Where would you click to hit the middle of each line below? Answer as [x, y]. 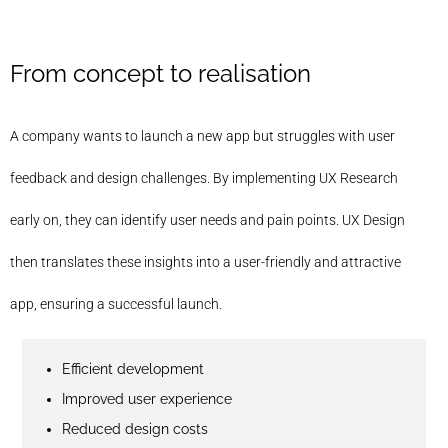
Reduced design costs [135, 428]
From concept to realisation [160, 73]
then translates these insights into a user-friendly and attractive [205, 261]
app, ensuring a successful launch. [116, 303]
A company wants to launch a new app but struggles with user [202, 135]
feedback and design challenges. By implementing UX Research [204, 177]
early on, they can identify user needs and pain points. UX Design [207, 219]
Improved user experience [147, 398]
